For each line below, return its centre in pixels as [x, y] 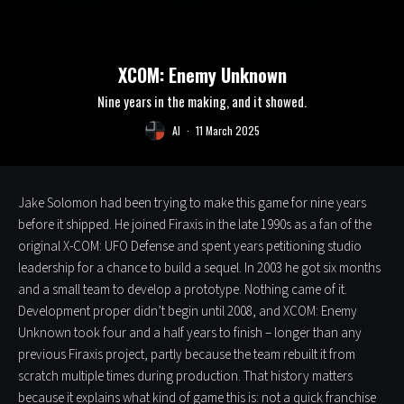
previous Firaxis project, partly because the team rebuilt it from [187, 354]
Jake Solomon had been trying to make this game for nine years [192, 203]
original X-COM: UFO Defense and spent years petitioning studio [190, 246]
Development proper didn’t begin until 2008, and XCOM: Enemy [188, 311]
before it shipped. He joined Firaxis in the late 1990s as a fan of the [195, 225]
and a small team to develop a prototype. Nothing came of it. [183, 289]
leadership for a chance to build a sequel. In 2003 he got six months [199, 268]
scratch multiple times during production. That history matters [185, 376]
